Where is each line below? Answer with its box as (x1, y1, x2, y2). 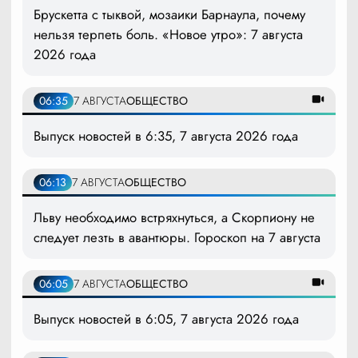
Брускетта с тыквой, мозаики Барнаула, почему (34, 4, 305, 24)
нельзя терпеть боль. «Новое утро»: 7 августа (34, 24, 303, 44)
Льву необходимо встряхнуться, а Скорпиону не (34, 207, 315, 227)
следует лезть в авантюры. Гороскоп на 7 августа (34, 227, 320, 247)
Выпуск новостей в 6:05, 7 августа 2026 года (34, 308, 299, 328)
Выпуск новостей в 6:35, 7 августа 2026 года (34, 125, 298, 145)
